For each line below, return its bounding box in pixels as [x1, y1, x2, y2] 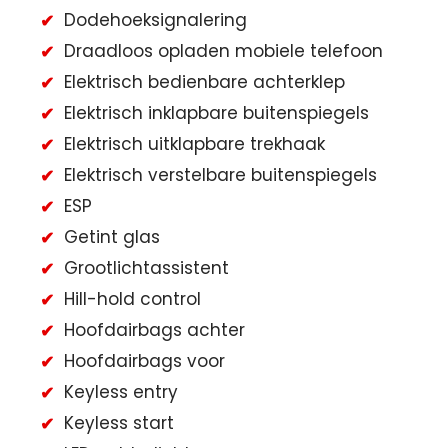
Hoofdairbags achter [64, 318, 245, 343]
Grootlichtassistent [64, 256, 229, 281]
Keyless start [64, 411, 174, 436]
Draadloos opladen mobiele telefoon [64, 39, 383, 64]
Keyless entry [64, 380, 178, 405]
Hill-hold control [64, 287, 201, 312]
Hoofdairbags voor [64, 349, 225, 374]
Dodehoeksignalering [64, 8, 247, 33]
